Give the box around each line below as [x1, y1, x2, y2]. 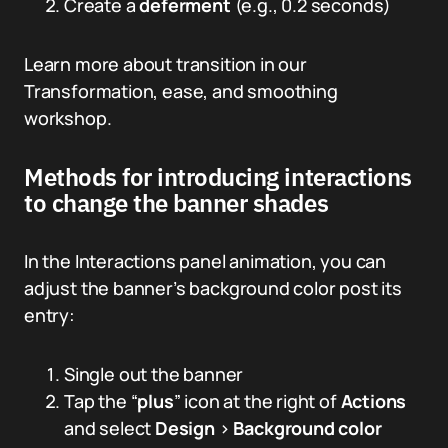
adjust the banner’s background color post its [24, 276, 402, 300]
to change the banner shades [24, 187, 329, 219]
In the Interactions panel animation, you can [24, 249, 387, 273]
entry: [24, 303, 75, 327]
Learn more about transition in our [24, 52, 307, 76]
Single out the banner [64, 362, 244, 386]
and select [64, 416, 156, 440]
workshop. [24, 106, 112, 130]
